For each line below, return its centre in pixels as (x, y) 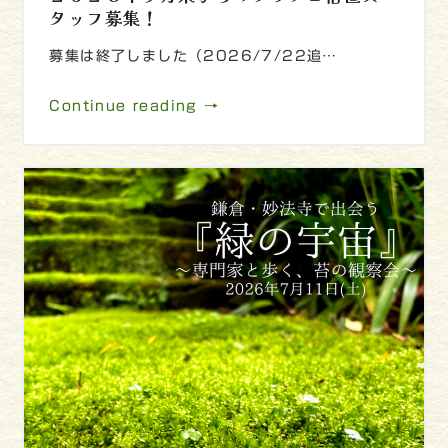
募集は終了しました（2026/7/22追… (193, 55)
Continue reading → (134, 105)
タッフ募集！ (104, 17)
